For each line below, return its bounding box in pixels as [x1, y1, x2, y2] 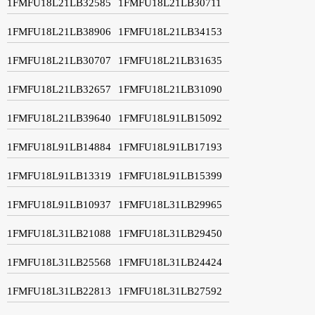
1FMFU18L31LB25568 [7, 256, 111, 268]
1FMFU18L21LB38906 [7, 25, 111, 37]
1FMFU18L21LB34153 [118, 25, 222, 37]
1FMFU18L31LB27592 [118, 285, 222, 297]
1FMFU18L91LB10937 [7, 198, 111, 210]
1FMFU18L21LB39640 [7, 112, 111, 124]
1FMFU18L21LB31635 [118, 54, 222, 66]
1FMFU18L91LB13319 [7, 169, 111, 181]
